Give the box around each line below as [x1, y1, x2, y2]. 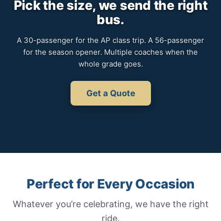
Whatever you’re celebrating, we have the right [12, 199, 209, 209]
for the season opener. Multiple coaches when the [23, 47, 198, 57]
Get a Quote [86, 88, 135, 98]
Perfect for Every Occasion [26, 176, 195, 191]
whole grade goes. [78, 59, 143, 69]
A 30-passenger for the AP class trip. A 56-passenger [17, 36, 204, 45]
